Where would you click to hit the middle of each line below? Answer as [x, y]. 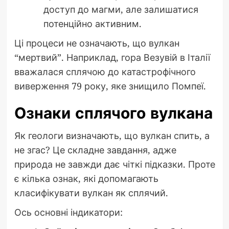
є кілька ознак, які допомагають [86, 178]
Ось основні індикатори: [68, 212]
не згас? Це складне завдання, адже [95, 150]
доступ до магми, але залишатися [121, 9]
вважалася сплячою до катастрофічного [105, 71]
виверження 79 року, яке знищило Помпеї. [110, 86]
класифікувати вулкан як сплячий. [91, 192]
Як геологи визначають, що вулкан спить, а [112, 135]
